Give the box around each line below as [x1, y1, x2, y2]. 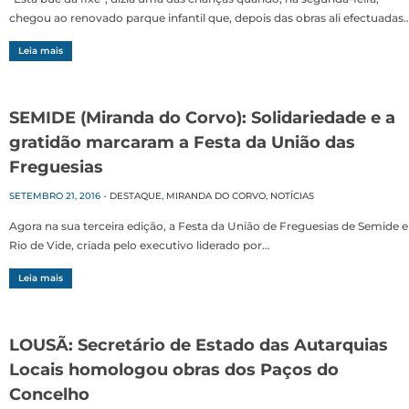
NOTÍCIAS [270, 190, 314, 203]
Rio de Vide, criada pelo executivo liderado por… [9, 238, 269, 253]
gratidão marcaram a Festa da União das [9, 132, 355, 153]
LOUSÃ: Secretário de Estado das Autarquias [9, 335, 388, 356]
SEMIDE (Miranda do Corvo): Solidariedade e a [9, 108, 395, 129]
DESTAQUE [110, 190, 162, 203]
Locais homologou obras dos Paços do [9, 360, 339, 381]
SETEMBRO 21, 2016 [9, 190, 100, 203]
